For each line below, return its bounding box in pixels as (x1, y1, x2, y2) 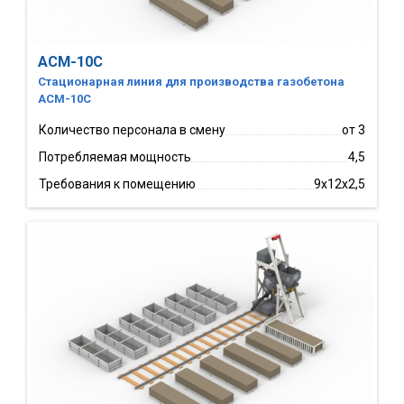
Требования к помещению (39, 176, 196, 191)
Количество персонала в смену (39, 122, 225, 137)
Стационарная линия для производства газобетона (38, 74, 344, 88)
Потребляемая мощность (39, 149, 191, 164)
